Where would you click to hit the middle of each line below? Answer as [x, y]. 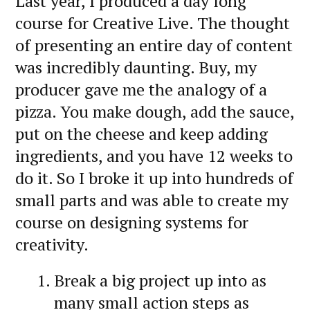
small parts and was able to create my [152, 200]
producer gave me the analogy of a [141, 90]
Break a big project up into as [160, 281]
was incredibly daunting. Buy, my [136, 67]
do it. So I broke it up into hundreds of [154, 178]
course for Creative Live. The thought [153, 23]
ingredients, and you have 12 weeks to [154, 156]
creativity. [52, 245]
